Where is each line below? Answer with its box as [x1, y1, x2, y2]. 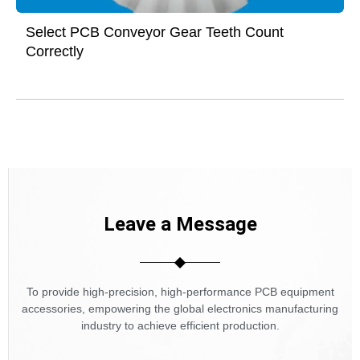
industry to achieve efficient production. [80, 319, 280, 333]
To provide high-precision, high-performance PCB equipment [26, 285, 334, 299]
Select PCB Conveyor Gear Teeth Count [26, 24, 284, 41]
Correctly [26, 43, 84, 60]
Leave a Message [103, 213, 257, 236]
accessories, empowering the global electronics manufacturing [22, 302, 338, 316]
